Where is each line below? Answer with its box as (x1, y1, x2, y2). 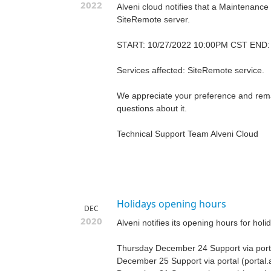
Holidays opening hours (117, 198, 226, 211)
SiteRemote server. (117, 15, 190, 25)
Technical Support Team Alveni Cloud (117, 129, 258, 139)
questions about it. (117, 103, 187, 114)
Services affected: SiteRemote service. (117, 65, 264, 76)
